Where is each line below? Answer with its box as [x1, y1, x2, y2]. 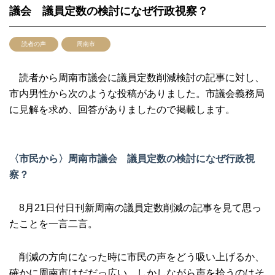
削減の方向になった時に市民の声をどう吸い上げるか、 [9, 252, 265, 262]
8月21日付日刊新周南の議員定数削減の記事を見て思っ [9, 203, 261, 213]
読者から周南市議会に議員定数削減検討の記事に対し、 [9, 72, 265, 83]
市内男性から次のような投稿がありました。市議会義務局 [9, 88, 265, 99]
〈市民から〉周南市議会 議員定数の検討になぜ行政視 [9, 153, 255, 164]
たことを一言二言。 [9, 219, 98, 229]
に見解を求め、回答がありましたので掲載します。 [9, 104, 235, 115]
